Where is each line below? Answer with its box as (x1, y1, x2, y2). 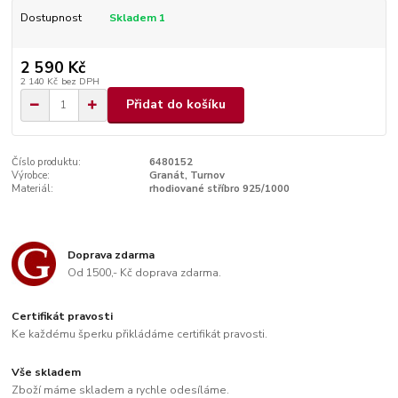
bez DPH (60, 74, 99, 88)
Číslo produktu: (12, 155, 82, 169)
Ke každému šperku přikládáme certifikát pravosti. (12, 327, 268, 342)
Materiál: (12, 181, 54, 195)
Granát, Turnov (148, 168, 225, 182)
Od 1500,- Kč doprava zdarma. (68, 265, 222, 280)
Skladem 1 (108, 10, 168, 25)
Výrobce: (12, 168, 51, 182)
